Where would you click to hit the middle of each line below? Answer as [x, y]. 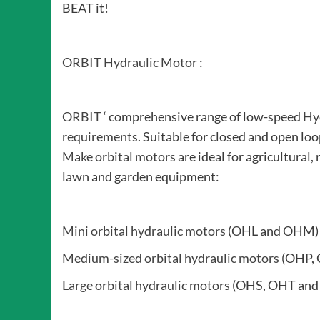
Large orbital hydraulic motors [146, 285]
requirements [100, 137]
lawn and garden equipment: [141, 177]
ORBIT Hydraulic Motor [130, 62]
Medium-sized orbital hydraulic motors [171, 258]
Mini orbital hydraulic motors [144, 231]
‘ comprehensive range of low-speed [202, 117]
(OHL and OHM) [272, 231]
